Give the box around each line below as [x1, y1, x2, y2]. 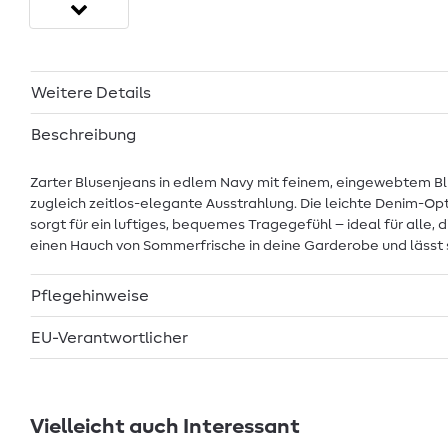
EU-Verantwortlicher [31, 329, 189, 346]
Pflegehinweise [31, 287, 149, 304]
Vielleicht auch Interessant [30, 416, 300, 437]
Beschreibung [31, 126, 136, 143]
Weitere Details [31, 84, 151, 101]
